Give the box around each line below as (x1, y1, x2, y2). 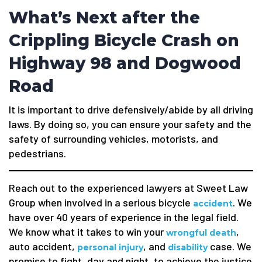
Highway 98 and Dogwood (9, 53, 241, 73)
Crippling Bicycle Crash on (9, 30, 239, 50)
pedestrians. (9, 147, 66, 160)
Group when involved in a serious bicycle (9, 196, 193, 209)
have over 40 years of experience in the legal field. (9, 211, 239, 223)
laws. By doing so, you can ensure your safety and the (9, 118, 251, 130)
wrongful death (166, 227, 236, 238)
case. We (208, 240, 251, 253)
